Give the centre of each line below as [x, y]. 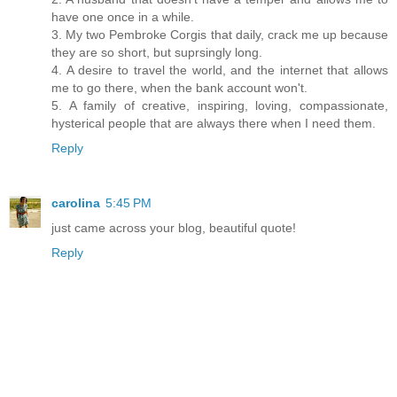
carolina [76, 202]
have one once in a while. [123, 16]
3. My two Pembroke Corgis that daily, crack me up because [220, 34]
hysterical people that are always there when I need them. [214, 123]
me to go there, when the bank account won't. [179, 87]
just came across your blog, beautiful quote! [174, 227]
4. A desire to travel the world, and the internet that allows [220, 70]
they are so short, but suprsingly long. [157, 52]
